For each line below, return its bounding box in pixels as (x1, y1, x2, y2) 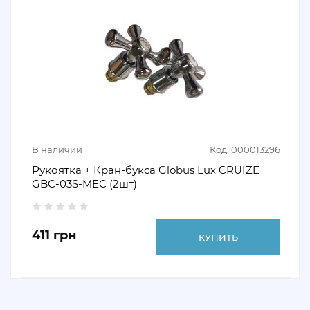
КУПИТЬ (198, 231, 238, 243)
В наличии (32, 144, 82, 155)
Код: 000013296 (210, 144, 280, 155)
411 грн (32, 228, 76, 243)
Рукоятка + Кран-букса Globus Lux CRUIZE (32, 163, 259, 176)
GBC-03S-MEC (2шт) (32, 177, 137, 190)
